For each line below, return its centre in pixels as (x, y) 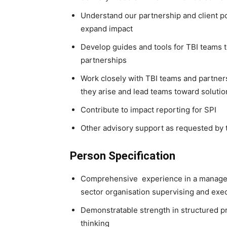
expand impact (107, 29)
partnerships (104, 60)
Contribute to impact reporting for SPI (148, 110)
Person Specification (123, 156)
